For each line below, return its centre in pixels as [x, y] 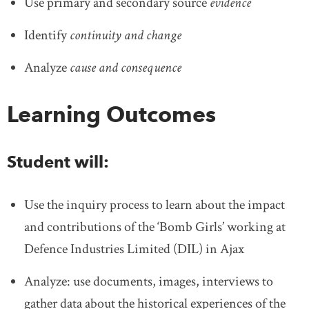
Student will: [58, 161]
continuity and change [126, 35]
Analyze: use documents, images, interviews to [149, 281]
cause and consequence [126, 67]
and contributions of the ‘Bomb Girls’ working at [155, 227]
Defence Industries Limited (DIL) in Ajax [134, 249]
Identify [47, 35]
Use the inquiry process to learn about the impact [154, 205]
